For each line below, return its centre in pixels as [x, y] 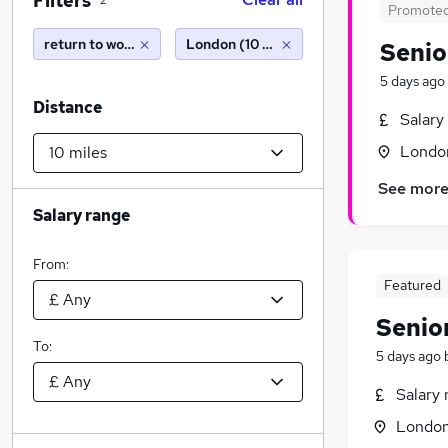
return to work [91, 44]
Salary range [81, 215]
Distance [67, 107]
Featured [412, 285]
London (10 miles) [244, 44]
